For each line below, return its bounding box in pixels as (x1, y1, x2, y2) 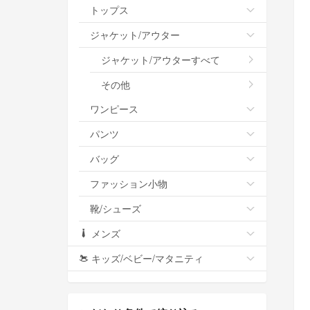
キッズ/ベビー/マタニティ (91, 250, 203, 265)
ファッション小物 (90, 176, 167, 190)
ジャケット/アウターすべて (101, 52, 220, 66)
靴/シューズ (90, 201, 141, 215)
